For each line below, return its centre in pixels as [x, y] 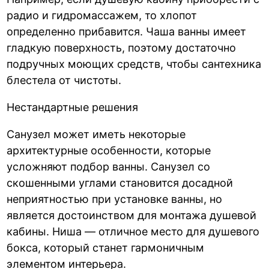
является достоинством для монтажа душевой [132, 215]
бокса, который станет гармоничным [106, 247]
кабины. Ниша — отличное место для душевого [133, 231]
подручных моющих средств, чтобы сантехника [134, 64]
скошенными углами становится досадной [120, 183]
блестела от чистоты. [64, 80]
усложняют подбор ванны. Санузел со [109, 166]
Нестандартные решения [73, 107]
